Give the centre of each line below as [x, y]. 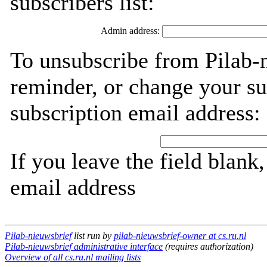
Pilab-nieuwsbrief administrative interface [84, 246]
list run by [93, 236]
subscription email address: [135, 113]
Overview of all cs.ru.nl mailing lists [73, 257]
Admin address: [131, 31]
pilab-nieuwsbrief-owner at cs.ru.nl [180, 236]
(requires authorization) [208, 246]
